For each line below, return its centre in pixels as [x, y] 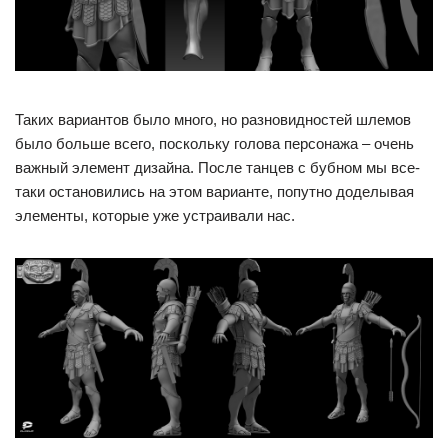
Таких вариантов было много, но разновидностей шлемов [213, 119]
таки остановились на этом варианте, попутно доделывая [214, 191]
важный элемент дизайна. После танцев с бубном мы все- [217, 167]
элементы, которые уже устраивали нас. [155, 215]
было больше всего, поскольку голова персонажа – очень [214, 143]
